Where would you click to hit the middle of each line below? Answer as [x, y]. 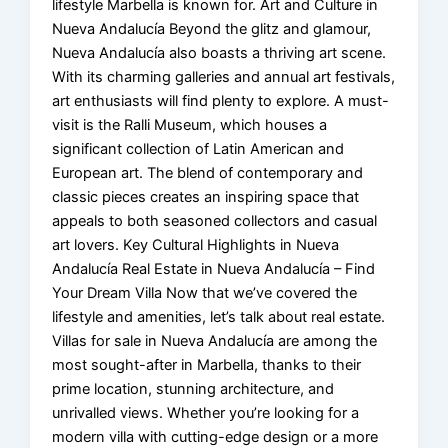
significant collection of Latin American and [198, 148]
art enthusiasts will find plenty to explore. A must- [221, 100]
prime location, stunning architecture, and [193, 388]
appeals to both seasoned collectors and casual [215, 220]
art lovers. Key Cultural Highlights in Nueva [196, 244]
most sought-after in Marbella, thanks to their [207, 364]
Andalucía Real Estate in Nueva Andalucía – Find [214, 268]
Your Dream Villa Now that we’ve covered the [205, 292]
